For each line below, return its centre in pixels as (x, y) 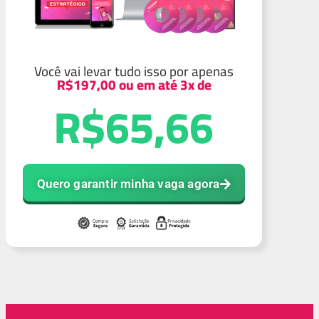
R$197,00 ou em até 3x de (134, 84)
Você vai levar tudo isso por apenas (134, 71)
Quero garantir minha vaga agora (129, 183)
